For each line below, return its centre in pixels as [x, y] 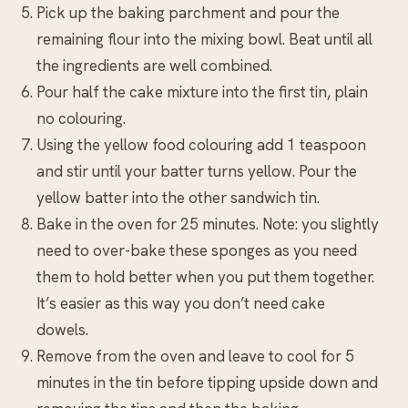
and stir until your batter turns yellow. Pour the [197, 171]
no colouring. [81, 118]
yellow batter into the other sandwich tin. [178, 197]
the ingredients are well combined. [154, 65]
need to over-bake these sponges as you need [197, 250]
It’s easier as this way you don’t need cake [181, 303]
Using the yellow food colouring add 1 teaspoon [201, 144]
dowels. [62, 329]
